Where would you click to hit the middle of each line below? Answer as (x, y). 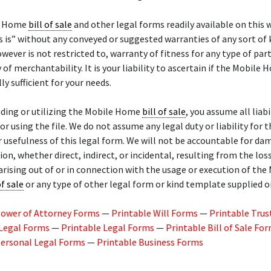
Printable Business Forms (150, 242)
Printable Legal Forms (108, 227)
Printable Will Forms (155, 213)
